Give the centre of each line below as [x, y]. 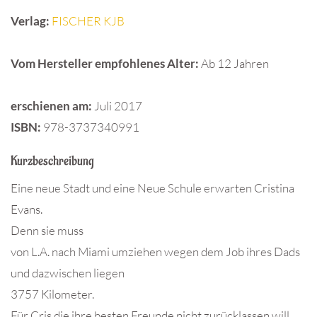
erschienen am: [51, 106]
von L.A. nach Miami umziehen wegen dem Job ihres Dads [155, 252]
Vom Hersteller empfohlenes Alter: [105, 64]
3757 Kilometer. [52, 294]
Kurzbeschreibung [52, 161]
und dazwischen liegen [68, 273]
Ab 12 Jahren [235, 64]
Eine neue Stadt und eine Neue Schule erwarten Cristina [152, 188]
